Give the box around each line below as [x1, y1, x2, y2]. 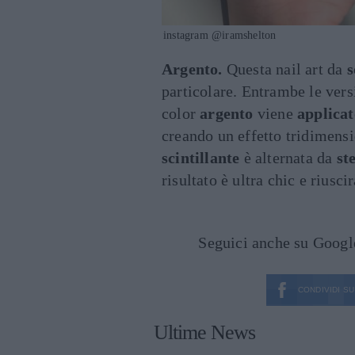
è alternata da [239, 149, 337, 166]
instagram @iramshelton [163, 29, 277, 41]
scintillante [162, 149, 240, 166]
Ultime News [154, 321, 255, 344]
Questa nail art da [222, 60, 347, 78]
